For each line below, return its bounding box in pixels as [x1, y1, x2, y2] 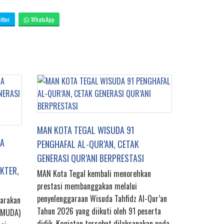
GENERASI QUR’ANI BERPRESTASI [37, 151, 144, 165]
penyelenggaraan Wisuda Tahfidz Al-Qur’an [37, 192, 167, 205]
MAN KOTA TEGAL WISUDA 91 [37, 123, 134, 137]
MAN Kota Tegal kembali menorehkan [37, 167, 151, 180]
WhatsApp [29, 15, 54, 24]
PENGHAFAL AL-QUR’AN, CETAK [37, 137, 139, 151]
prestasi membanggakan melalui [37, 180, 137, 192]
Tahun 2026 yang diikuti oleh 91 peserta [37, 205, 161, 217]
